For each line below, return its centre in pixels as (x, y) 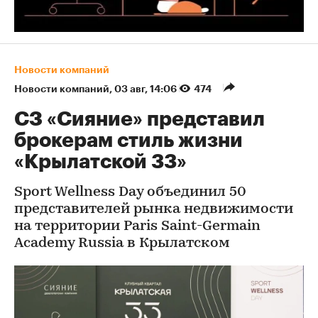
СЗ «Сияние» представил (139, 119)
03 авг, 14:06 (147, 89)
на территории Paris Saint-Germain (137, 226)
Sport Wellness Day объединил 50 (130, 192)
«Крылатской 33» (100, 162)
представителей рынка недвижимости (154, 209)
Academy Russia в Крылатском (122, 243)
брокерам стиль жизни (128, 141)
